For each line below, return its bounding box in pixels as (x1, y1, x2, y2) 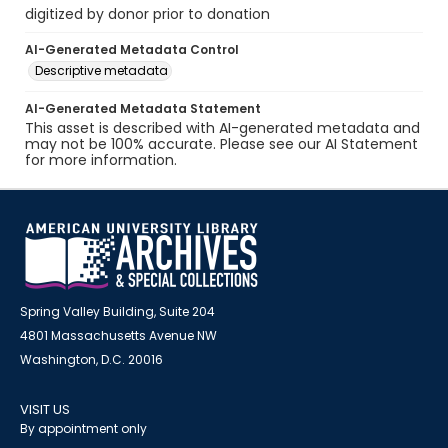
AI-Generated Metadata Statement (25, 100, 261, 117)
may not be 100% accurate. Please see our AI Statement (25, 134, 418, 154)
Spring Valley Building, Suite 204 (20, 303, 215, 320)
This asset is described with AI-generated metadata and (25, 118, 420, 138)
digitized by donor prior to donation (25, 4, 270, 24)
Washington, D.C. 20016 (20, 351, 163, 368)
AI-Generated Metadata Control (25, 41, 239, 58)
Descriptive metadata (35, 62, 168, 79)
